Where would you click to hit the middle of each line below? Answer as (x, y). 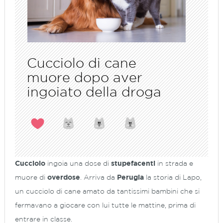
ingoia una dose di (78, 164)
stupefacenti (133, 164)
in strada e (174, 164)
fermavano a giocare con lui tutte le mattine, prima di (105, 205)
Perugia (130, 177)
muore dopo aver (85, 78)
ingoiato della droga (94, 92)
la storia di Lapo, (173, 177)
